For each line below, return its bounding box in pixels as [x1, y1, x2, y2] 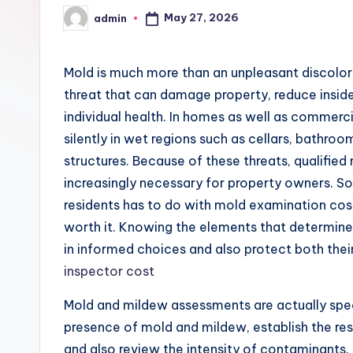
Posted [63, 16, 103, 29]
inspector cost [64, 263, 154, 279]
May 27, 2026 [163, 11, 239, 24]
